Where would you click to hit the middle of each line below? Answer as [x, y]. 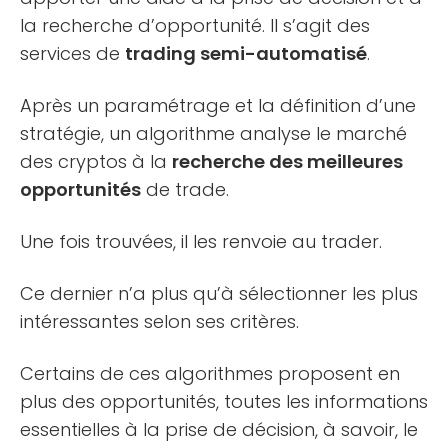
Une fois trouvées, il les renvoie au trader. [201, 241]
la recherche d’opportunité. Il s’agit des [195, 25]
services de [72, 53]
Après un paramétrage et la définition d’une [218, 105]
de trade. [185, 189]
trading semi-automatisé [246, 53]
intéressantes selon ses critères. [159, 321]
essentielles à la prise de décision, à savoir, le [219, 429]
